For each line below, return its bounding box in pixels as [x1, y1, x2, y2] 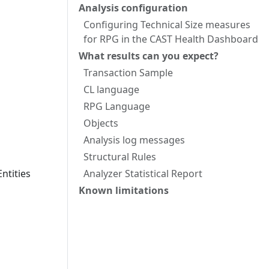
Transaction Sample [83, 66, 173, 79]
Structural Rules [83, 150, 156, 163]
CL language [83, 83, 139, 96]
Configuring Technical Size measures [83, 18, 250, 31]
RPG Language [83, 100, 150, 113]
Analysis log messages [83, 133, 185, 147]
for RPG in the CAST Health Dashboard [83, 32, 258, 46]
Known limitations [79, 184, 169, 197]
